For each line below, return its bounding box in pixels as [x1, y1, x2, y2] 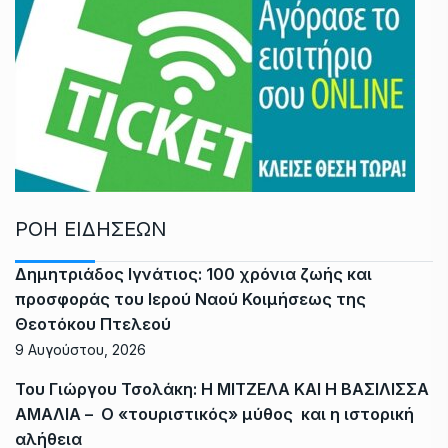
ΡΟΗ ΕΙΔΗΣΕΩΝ [15, 216, 167, 241]
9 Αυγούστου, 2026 [15, 340, 146, 358]
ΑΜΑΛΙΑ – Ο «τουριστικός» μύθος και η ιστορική [15, 403, 414, 424]
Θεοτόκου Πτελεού [15, 313, 171, 334]
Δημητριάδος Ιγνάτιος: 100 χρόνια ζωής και [15, 263, 372, 284]
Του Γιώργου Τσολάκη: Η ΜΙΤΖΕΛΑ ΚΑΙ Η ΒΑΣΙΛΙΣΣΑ [15, 378, 429, 399]
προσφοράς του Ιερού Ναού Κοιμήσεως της [15, 288, 366, 309]
